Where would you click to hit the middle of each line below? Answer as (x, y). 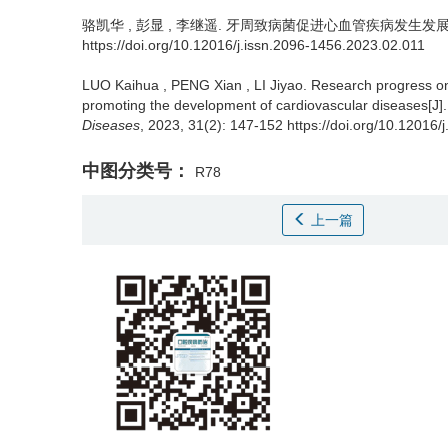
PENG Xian (206, 85)
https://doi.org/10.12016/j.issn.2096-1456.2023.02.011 (253, 45)
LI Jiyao (278, 85)
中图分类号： (136, 171)
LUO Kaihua (120, 85)
